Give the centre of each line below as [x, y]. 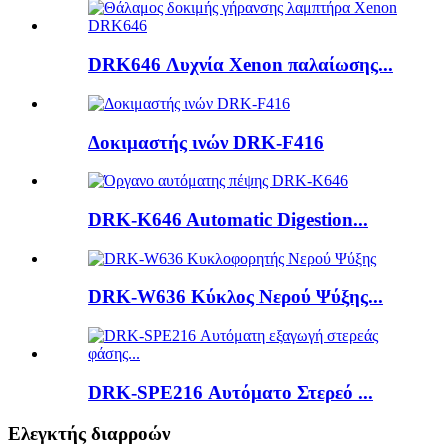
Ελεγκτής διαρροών [89, 433]
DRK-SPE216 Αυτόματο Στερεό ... [230, 392]
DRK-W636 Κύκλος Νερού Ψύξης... [235, 297]
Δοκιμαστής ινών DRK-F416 [206, 142]
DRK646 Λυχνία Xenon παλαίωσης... [240, 65]
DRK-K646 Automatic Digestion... [228, 219]
